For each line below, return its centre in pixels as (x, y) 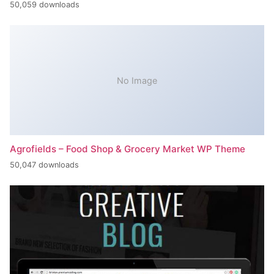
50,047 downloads (44, 165)
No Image (137, 80)
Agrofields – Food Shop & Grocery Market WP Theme (128, 149)
